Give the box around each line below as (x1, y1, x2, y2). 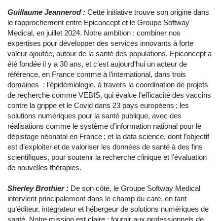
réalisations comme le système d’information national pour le (7, 122, 201, 131)
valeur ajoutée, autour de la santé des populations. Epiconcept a (7, 49, 212, 58)
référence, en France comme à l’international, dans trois (7, 70, 186, 79)
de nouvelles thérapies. (7, 163, 81, 172)
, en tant (161, 194, 186, 203)
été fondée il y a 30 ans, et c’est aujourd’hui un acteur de (7, 60, 187, 69)
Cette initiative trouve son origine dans (85, 8, 209, 17)
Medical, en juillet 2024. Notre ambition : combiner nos (7, 29, 181, 37)
